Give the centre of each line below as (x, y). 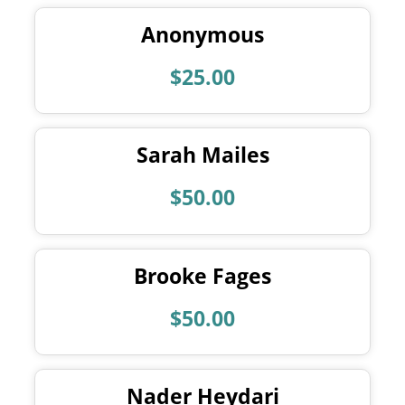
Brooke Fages (202, 276)
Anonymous (202, 34)
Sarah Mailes (202, 155)
